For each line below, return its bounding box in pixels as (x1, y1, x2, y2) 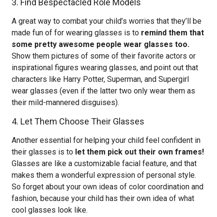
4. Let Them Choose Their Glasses (12, 116, 144, 126)
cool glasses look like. (12, 205, 88, 215)
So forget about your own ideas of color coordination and (12, 182, 203, 191)
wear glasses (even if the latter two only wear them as (12, 86, 195, 95)
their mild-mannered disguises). (12, 98, 119, 107)
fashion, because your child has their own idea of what (12, 194, 194, 203)
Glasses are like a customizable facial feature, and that (12, 159, 197, 168)
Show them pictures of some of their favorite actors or (12, 51, 196, 61)
